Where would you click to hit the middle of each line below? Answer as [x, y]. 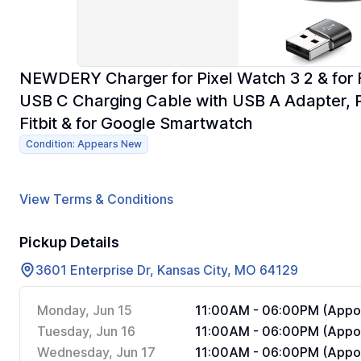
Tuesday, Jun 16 [86, 331]
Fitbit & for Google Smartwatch [136, 123]
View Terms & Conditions [96, 199]
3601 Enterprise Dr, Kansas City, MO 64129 [167, 270]
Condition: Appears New [84, 144]
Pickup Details [69, 242]
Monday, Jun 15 [85, 310]
